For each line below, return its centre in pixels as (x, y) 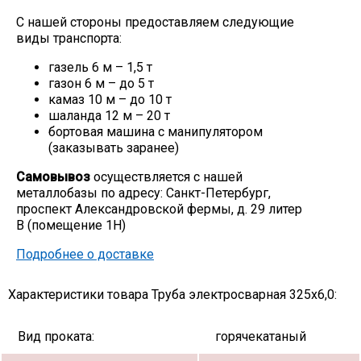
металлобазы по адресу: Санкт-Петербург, (143, 193)
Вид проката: (56, 336)
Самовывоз (53, 176)
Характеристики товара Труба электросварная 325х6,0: (172, 294)
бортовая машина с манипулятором (156, 131)
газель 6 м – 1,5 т (100, 67)
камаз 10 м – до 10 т (110, 99)
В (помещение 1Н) (71, 225)
